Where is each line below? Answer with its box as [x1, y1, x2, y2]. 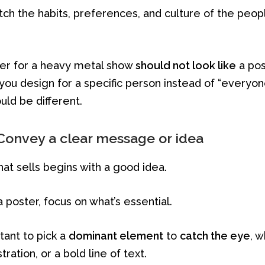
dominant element [69, 229, 164, 242]
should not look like [135, 59, 237, 72]
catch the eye [180, 229, 251, 242]
